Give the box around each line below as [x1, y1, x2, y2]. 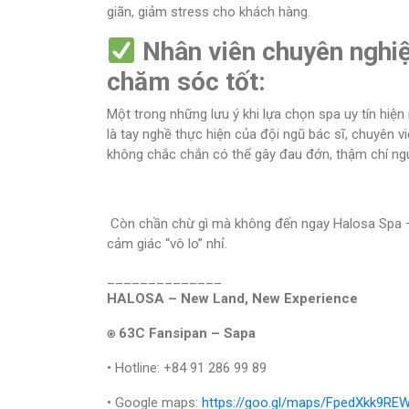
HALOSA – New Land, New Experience [107, 290, 358, 307]
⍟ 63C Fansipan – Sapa [107, 325, 256, 341]
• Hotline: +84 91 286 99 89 [107, 360, 267, 376]
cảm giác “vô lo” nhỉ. [107, 236, 227, 252]
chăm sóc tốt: [107, 67, 266, 97]
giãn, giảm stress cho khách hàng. [107, 4, 310, 20]
